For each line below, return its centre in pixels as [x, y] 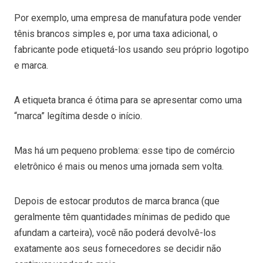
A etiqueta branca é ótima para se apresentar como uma [128, 100]
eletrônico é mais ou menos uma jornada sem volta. [120, 166]
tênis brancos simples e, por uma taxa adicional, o [116, 33]
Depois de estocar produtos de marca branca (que [117, 201]
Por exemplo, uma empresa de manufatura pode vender [128, 18]
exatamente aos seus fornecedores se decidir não [118, 248]
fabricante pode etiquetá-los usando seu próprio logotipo [131, 49]
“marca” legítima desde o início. [79, 116]
